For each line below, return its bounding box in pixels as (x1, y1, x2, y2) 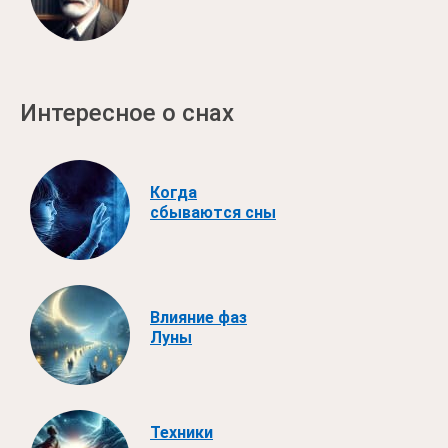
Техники (150, 422, 213, 442)
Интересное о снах (20, 99, 234, 127)
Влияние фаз (150, 307, 247, 327)
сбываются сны (150, 202, 276, 222)
